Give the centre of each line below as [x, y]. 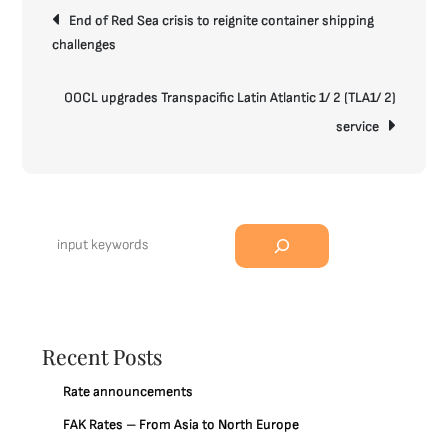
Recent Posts [102, 356]
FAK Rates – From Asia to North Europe [181, 424]
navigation [100, 27]
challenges [84, 44]
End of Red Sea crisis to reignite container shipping [222, 20]
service [357, 126]
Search [62, 234]
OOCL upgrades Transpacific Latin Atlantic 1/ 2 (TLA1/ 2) [229, 97]
